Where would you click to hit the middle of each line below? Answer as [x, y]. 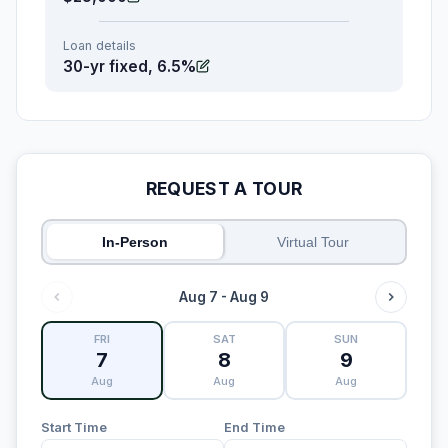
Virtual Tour [313, 241]
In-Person [134, 241]
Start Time [74, 427]
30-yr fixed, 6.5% [129, 66]
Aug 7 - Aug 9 [224, 296]
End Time [254, 427]
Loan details [99, 45]
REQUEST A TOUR [224, 188]
